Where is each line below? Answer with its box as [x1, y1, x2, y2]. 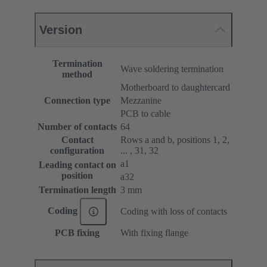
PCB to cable [120, 108, 170, 119]
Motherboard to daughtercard [120, 82, 230, 93]
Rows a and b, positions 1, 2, [120, 135, 229, 145]
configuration [50, 145, 104, 156]
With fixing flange [120, 228, 188, 238]
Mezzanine [120, 95, 162, 106]
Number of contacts [38, 122, 117, 132]
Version [39, 23, 82, 37]
